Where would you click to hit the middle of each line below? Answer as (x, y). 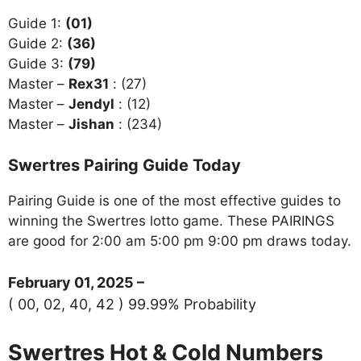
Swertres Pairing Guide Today (124, 165)
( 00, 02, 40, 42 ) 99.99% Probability (132, 305)
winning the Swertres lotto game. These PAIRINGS (171, 220)
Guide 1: (37, 24)
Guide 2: (37, 44)
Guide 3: (38, 64)
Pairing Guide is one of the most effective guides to (174, 200)
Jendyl (91, 104)
